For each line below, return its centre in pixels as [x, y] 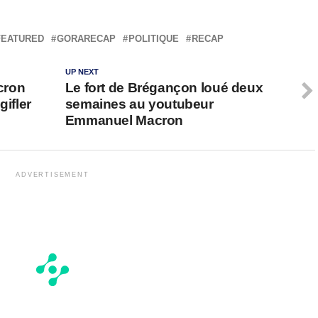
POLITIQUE [154, 39]
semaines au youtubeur [139, 104]
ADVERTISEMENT [53, 175]
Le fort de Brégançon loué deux [164, 88]
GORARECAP [86, 39]
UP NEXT [82, 72]
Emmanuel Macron [124, 121]
